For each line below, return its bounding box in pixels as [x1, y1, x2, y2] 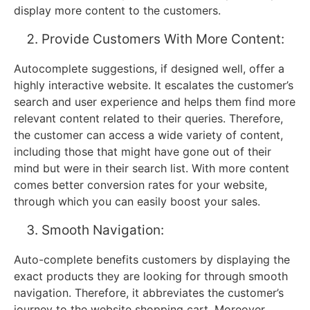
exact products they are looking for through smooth [14, 269, 288, 284]
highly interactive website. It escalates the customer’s [14, 78, 293, 93]
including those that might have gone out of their [14, 145, 271, 159]
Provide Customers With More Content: [42, 31, 284, 48]
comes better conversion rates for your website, [14, 178, 267, 192]
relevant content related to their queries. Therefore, [14, 111, 283, 126]
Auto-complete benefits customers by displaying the [14, 253, 290, 267]
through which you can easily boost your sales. [14, 194, 260, 209]
